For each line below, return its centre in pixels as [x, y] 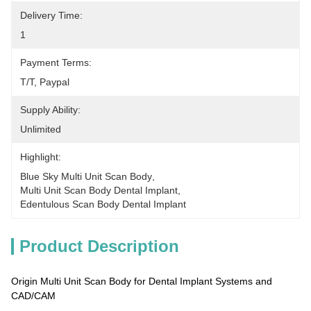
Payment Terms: [56, 62]
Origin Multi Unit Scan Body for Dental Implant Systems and [142, 281]
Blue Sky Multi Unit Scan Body [86, 176]
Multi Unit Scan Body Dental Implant [99, 190]
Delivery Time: [51, 15]
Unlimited [41, 129]
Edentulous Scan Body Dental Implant [103, 204]
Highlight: [41, 157]
